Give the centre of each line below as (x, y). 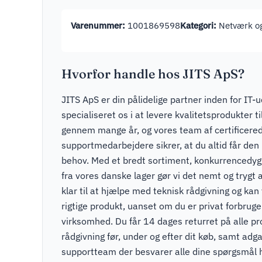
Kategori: (198, 25)
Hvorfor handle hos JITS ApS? (153, 74)
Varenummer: (98, 25)
